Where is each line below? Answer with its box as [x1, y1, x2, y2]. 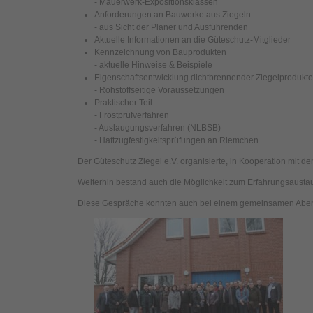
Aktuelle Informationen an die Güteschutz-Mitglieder [94, 35, 291, 45]
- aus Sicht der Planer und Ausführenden [94, 22, 248, 32]
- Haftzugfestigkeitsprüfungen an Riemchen [94, 136, 259, 145]
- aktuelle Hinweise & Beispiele [94, 60, 212, 70]
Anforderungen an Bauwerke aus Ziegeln [94, 10, 251, 20]
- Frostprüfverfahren [94, 110, 169, 120]
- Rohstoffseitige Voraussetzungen [94, 85, 224, 95]
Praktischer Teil [94, 98, 152, 108]
